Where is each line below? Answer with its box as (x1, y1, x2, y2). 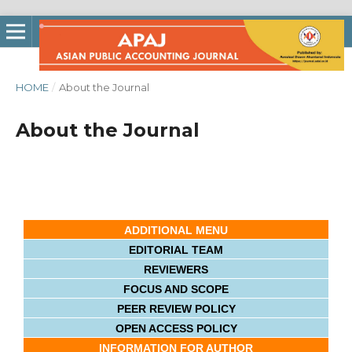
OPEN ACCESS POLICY (115, 322, 237, 335)
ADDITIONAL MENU (124, 224, 228, 236)
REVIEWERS (144, 263, 208, 276)
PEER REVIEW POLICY (116, 302, 236, 315)
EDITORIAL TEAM (129, 244, 223, 256)
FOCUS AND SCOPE (123, 283, 229, 295)
